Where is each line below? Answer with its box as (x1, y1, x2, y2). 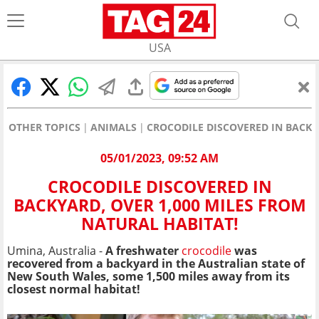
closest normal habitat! (7, 281, 140, 298)
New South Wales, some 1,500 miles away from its (7, 268, 290, 285)
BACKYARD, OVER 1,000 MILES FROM (13, 194, 306, 217)
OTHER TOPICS (9, 120, 80, 134)
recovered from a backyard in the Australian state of (7, 256, 305, 272)
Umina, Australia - (7, 243, 105, 259)
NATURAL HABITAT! (80, 212, 239, 236)
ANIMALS (90, 120, 137, 134)
